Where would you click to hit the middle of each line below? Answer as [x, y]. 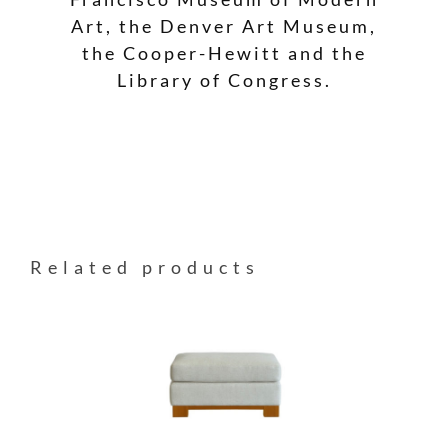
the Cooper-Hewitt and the [224, 52]
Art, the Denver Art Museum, [224, 25]
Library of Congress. [224, 79]
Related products [145, 267]
